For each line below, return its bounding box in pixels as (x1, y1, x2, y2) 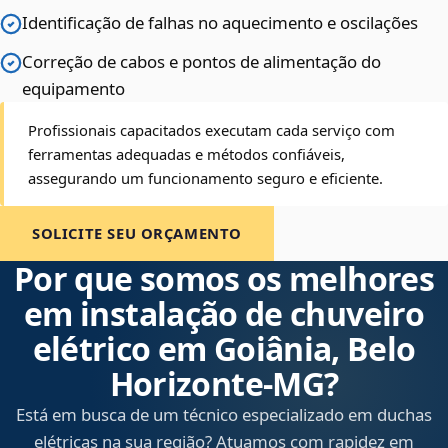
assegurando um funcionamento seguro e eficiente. (28, 168, 383, 189)
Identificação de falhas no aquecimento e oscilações (22, 11, 418, 35)
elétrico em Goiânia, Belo (32, 327, 416, 371)
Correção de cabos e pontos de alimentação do (22, 50, 381, 74)
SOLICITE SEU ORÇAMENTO (32, 223, 243, 244)
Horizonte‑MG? (109, 362, 339, 406)
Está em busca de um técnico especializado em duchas (16, 403, 432, 427)
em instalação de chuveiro (24, 292, 424, 336)
